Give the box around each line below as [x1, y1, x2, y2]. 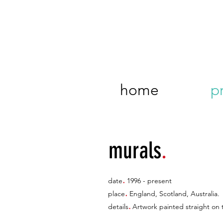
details [108, 202, 128, 211]
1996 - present [125, 176, 172, 185]
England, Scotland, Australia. [127, 189, 220, 198]
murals [109, 137, 161, 164]
